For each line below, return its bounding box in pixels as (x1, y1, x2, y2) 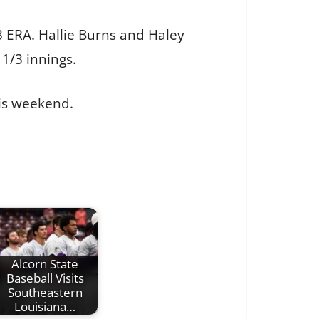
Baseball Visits (6, 270, 84, 287)
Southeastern (7, 284, 83, 301)
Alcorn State (11, 256, 78, 273)
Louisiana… (14, 298, 75, 315)
